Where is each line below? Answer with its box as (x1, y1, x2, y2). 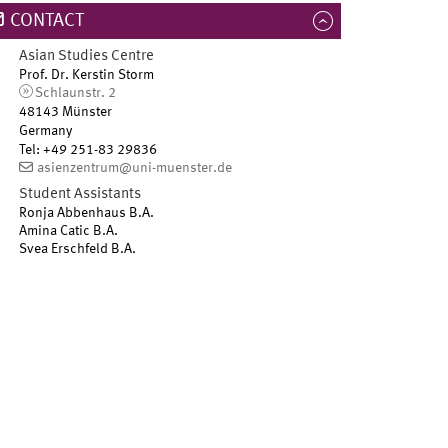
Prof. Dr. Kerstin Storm (19, 67, 155, 82)
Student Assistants (19, 186, 142, 202)
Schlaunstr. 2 (34, 85, 116, 100)
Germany (19, 123, 73, 138)
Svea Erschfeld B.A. (19, 241, 137, 256)
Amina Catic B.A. (19, 223, 119, 238)
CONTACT (9, 11, 84, 30)
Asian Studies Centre (19, 48, 155, 64)
